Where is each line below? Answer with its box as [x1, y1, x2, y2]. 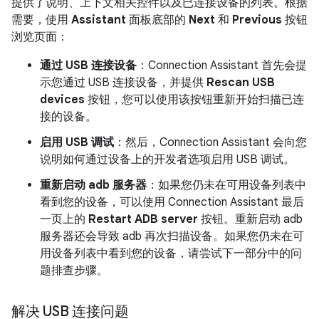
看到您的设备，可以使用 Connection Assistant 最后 [40, 195, 304, 210]
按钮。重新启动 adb [198, 212, 303, 227]
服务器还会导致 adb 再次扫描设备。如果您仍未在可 [40, 229, 304, 244]
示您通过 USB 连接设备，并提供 [40, 75, 206, 90]
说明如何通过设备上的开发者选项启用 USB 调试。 [40, 152, 295, 167]
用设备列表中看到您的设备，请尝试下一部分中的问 [40, 246, 302, 261]
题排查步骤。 [40, 263, 108, 278]
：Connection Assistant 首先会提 [137, 58, 307, 73]
